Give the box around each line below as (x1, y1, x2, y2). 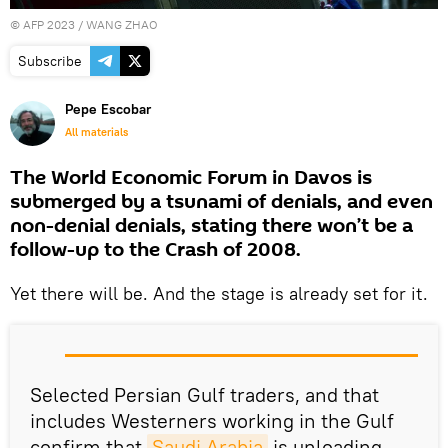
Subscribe (18, 51, 82, 70)
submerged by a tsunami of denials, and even (10, 187, 433, 216)
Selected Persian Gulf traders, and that (30, 381, 379, 407)
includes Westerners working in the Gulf (30, 407, 394, 433)
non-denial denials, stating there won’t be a (10, 211, 413, 240)
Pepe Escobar (65, 99, 151, 118)
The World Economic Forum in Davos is (10, 163, 372, 192)
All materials (65, 124, 128, 139)
